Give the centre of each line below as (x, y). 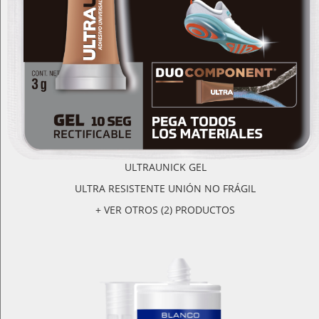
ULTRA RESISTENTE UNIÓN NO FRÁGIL (212, 189)
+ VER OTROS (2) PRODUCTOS (165, 210)
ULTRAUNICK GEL (165, 167)
